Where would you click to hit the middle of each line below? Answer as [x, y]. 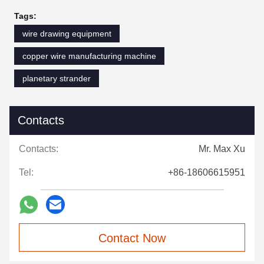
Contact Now [132, 238]
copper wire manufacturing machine [89, 56]
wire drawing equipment [67, 34]
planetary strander [57, 79]
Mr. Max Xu [222, 149]
